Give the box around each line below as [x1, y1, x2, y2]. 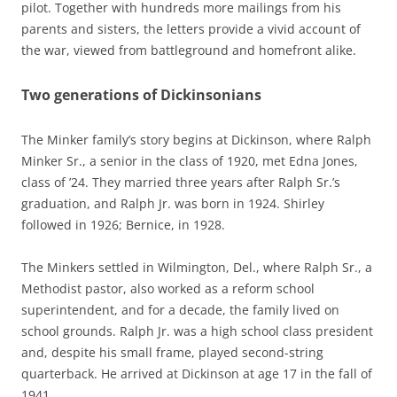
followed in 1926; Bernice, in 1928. [21, 215, 225, 233]
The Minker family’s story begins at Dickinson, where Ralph [21, 130, 371, 148]
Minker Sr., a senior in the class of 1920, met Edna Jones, [21, 152, 358, 169]
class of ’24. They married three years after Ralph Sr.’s [21, 173, 340, 191]
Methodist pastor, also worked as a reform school [21, 279, 315, 297]
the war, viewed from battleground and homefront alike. [21, 41, 356, 58]
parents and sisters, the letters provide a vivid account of [21, 19, 361, 37]
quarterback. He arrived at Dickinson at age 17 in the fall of [21, 364, 372, 382]
